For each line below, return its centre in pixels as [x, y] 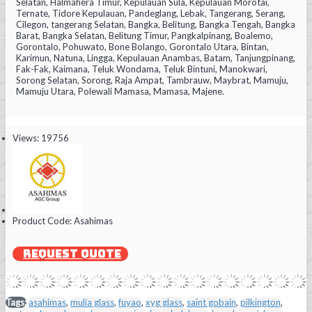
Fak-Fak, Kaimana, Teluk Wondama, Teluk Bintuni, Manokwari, [142, 69]
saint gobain [211, 302]
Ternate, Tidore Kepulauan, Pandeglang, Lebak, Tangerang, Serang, [151, 13]
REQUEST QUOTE [72, 253]
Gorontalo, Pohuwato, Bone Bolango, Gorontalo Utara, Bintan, [142, 46]
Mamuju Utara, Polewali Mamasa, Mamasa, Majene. [120, 91]
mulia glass [92, 302]
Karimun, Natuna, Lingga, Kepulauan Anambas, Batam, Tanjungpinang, [156, 57]
